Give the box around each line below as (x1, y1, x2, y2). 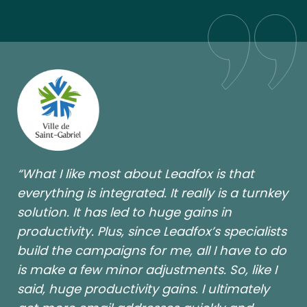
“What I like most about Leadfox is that (17, 165, 254, 183)
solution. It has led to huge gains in (17, 204, 232, 221)
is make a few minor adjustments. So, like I (17, 261, 277, 279)
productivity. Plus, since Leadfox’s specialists (17, 223, 286, 241)
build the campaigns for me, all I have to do (17, 242, 286, 260)
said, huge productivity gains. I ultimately (17, 280, 269, 298)
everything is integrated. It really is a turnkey (17, 184, 288, 202)
